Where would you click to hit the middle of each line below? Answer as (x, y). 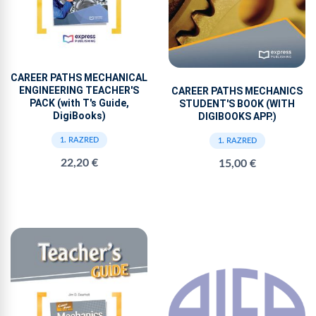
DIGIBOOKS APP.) (237, 116)
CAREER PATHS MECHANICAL (79, 77)
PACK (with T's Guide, (79, 103)
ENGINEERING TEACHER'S (79, 90)
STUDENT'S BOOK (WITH (237, 103)
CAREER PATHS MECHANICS (237, 91)
